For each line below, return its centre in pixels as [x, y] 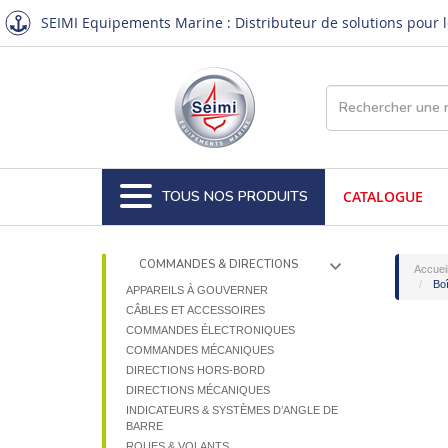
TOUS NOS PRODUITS [234, 196]
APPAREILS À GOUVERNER [197, 290]
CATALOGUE [382, 196]
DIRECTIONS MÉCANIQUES [198, 390]
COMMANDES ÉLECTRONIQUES [211, 330]
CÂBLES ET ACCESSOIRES [196, 310]
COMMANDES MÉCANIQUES [200, 350]
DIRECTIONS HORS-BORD [196, 370]
